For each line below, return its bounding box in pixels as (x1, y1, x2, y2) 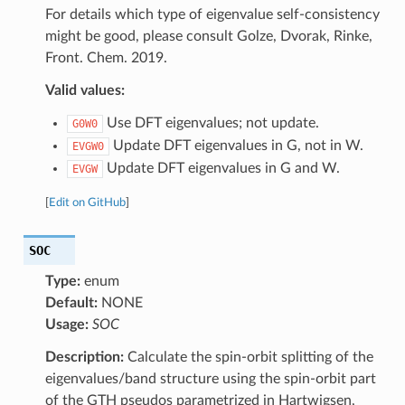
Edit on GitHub (48, 196, 126, 208)
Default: (44, 295, 98, 310)
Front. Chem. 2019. (44, 50, 167, 65)
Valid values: (44, 82, 125, 98)
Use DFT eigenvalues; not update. (102, 115, 319, 130)
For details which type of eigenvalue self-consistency (44, 6, 380, 22)
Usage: (44, 316, 89, 332)
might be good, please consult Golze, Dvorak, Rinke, (44, 28, 372, 43)
